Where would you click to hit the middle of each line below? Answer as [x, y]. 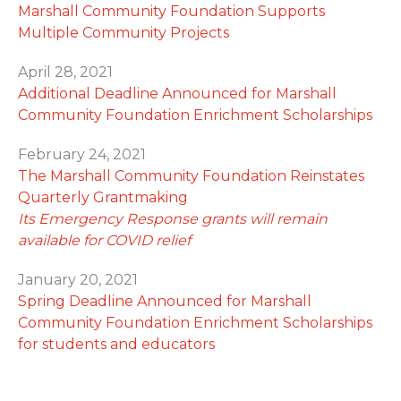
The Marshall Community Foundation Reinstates [191, 175]
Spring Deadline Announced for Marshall [165, 301]
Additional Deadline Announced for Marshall [177, 93]
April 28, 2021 [65, 72]
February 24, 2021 [82, 154]
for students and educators [116, 344]
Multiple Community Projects [124, 32]
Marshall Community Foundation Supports [171, 11]
